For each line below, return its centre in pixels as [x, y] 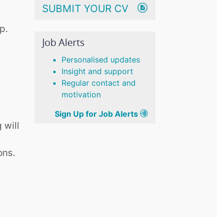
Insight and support [97, 71]
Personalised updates [101, 60]
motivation [81, 95]
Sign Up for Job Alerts [97, 114]
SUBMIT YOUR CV [85, 9]
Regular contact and [99, 83]
